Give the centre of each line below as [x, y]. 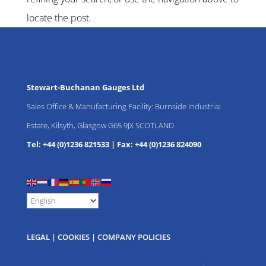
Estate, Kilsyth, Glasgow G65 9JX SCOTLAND [100, 125]
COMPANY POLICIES [134, 237]
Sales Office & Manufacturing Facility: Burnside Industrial [123, 106]
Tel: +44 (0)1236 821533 [68, 144]
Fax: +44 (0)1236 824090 [159, 144]
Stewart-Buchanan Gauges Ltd [85, 87]
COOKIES [73, 237]
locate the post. [59, 18]
